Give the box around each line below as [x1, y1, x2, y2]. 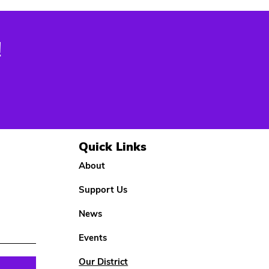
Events [79, 232, 107, 244]
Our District [79, 256, 128, 268]
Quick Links [79, 139, 147, 155]
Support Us [79, 184, 128, 196]
